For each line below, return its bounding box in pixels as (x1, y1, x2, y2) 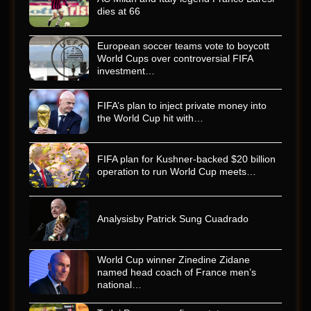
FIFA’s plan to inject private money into (97, 100, 267, 112)
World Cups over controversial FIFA (97, 53, 253, 65)
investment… (97, 65, 155, 77)
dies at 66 (97, 6, 140, 17)
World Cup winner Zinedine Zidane (97, 254, 250, 266)
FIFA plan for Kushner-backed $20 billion (97, 153, 276, 165)
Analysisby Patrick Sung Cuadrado (97, 213, 249, 225)
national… (97, 279, 142, 291)
